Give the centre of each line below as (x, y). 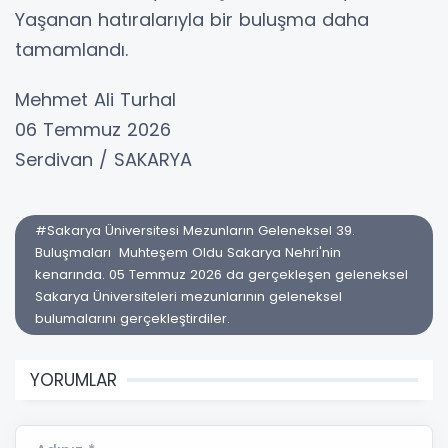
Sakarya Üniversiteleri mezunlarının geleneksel (188, 297)
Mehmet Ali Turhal (95, 100)
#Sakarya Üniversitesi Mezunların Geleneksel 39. (195, 231)
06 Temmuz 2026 (93, 130)
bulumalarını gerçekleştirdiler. (134, 319)
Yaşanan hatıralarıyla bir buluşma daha (192, 20)
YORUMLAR (73, 380)
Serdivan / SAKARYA (103, 160)
